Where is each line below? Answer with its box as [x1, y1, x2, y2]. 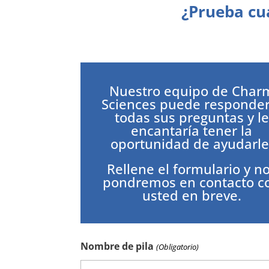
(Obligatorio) [156, 241, 199, 252]
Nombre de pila [80, 239, 154, 253]
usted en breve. [142, 186, 241, 204]
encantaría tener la [131, 121, 253, 139]
